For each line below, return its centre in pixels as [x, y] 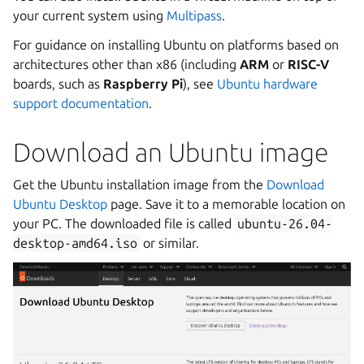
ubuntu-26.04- [285, 223]
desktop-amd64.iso [75, 243]
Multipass [194, 15]
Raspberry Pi [143, 84]
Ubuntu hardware [267, 84]
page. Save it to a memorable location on [226, 204]
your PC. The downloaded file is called [124, 223]
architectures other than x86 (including [126, 64]
